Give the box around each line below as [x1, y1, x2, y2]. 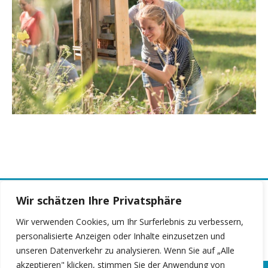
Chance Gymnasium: [32, 208, 157, 224]
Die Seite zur [157, 208, 236, 224]
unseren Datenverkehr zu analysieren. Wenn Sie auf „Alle [16, 245, 234, 256]
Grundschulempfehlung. [59, 220, 209, 236]
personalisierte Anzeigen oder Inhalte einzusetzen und [16, 230, 225, 242]
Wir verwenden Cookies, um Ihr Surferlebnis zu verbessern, [16, 216, 243, 227]
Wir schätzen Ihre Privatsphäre [16, 193, 182, 208]
